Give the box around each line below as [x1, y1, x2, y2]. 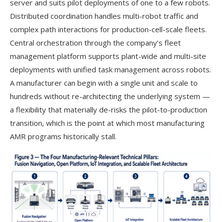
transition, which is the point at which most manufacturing [10, 117, 205, 128]
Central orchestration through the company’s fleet [10, 37, 181, 48]
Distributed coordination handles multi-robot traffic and [10, 10, 198, 21]
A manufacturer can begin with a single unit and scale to [10, 77, 198, 88]
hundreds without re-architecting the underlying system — [10, 91, 210, 101]
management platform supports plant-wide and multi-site [10, 51, 206, 61]
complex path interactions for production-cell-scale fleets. [10, 24, 207, 34]
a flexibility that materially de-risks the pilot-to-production [10, 104, 207, 114]
